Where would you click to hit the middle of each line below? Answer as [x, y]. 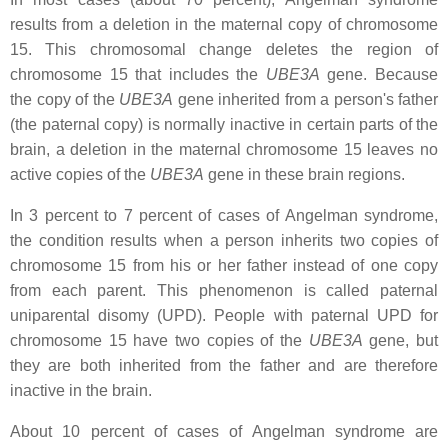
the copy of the [64, 99]
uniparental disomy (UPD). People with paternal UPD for [224, 315]
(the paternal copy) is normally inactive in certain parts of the [224, 124]
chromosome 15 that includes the [138, 74]
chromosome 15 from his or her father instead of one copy [224, 265]
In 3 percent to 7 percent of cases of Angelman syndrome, [224, 215]
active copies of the [80, 174]
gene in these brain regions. [304, 174]
